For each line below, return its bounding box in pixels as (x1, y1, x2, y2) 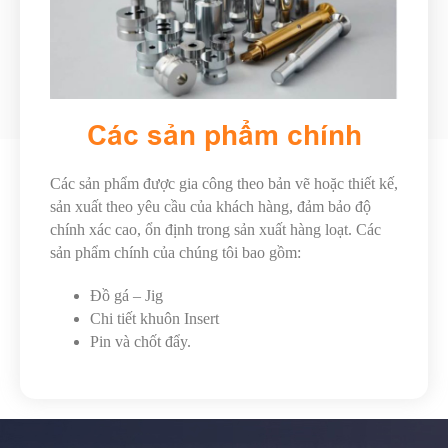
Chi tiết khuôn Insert (90, 310, 219, 328)
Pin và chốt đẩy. (90, 333, 191, 351)
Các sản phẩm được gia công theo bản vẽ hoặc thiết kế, (50, 175, 398, 193)
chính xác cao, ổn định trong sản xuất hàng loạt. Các (50, 221, 381, 239)
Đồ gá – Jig (90, 287, 163, 305)
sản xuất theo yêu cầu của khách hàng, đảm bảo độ (50, 198, 371, 216)
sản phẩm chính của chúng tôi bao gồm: (50, 244, 301, 262)
